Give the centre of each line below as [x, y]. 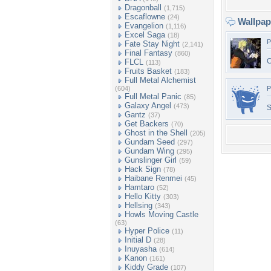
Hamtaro [139, 187]
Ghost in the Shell [156, 133]
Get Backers [147, 124]
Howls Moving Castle [162, 214]
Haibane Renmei [153, 178]
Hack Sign [143, 169]
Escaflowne [145, 17]
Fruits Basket [148, 71]
